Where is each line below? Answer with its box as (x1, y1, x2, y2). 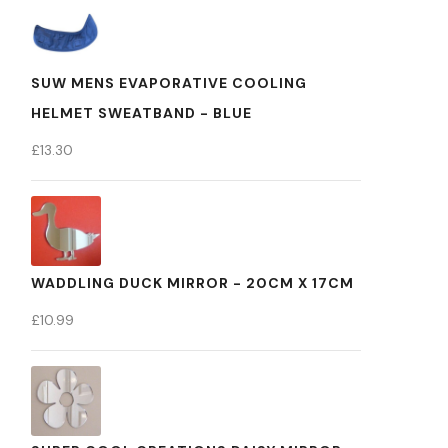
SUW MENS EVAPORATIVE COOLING (31, 74, 307, 92)
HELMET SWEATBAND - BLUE (31, 104, 252, 122)
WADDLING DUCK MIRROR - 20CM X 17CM (31, 274, 354, 292)
